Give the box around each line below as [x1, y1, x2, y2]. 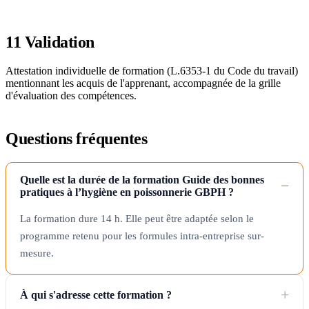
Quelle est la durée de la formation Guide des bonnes [20, 174, 264, 186]
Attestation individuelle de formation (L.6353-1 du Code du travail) [6, 65, 298, 77]
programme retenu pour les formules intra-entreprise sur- [20, 230, 264, 242]
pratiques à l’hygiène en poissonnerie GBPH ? [20, 186, 234, 199]
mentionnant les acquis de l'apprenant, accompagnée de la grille [6, 77, 281, 90]
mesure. [20, 247, 54, 259]
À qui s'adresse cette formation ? [20, 288, 172, 301]
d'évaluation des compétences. [6, 90, 137, 102]
